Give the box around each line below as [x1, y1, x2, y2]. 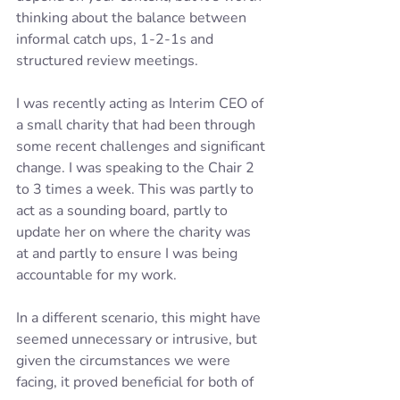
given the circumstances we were [16, 351, 234, 371]
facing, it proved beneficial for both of [16, 372, 257, 392]
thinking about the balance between [16, 8, 250, 28]
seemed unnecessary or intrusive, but [16, 329, 261, 349]
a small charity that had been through [16, 115, 259, 135]
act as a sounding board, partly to [16, 201, 231, 221]
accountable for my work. [16, 265, 184, 285]
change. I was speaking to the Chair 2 [16, 158, 258, 178]
